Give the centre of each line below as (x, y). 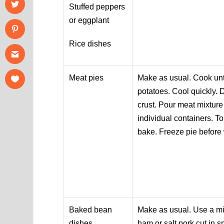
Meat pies (86, 77)
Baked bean (91, 209)
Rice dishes (90, 43)
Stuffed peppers (97, 6)
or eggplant (89, 20)
